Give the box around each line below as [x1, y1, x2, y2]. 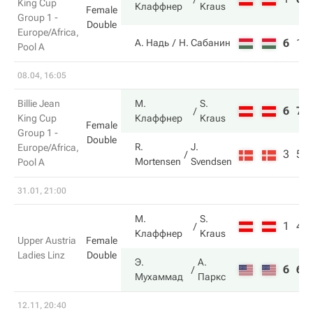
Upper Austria [17, 235, 76, 246]
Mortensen [135, 156, 181, 167]
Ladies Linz [17, 249, 65, 261]
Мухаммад [135, 271, 183, 282]
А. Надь [135, 37, 169, 48]
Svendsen [191, 156, 232, 167]
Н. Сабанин [179, 37, 231, 48]
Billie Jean [17, 98, 60, 109]
